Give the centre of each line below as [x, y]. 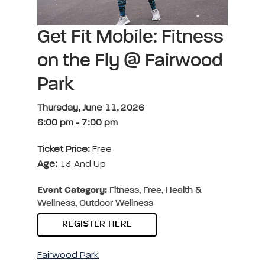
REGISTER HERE [97, 224]
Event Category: [72, 190]
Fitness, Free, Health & [154, 190]
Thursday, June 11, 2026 [91, 108]
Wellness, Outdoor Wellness [95, 203]
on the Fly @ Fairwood [130, 61]
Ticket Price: [65, 149]
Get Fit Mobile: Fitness [130, 37]
